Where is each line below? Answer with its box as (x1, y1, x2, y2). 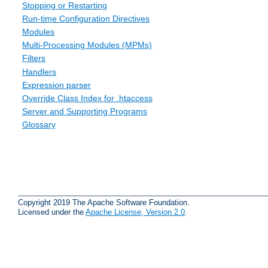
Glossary (22, 120, 56, 130)
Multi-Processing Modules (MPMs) (22, 40, 152, 50)
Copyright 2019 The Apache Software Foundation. (18, 197, 190, 207)
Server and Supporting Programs (22, 106, 147, 117)
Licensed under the (18, 207, 86, 217)
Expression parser (22, 80, 91, 90)
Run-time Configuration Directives (22, 13, 150, 23)
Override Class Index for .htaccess (22, 93, 153, 103)
